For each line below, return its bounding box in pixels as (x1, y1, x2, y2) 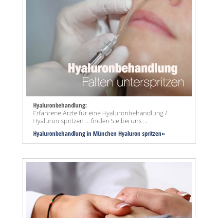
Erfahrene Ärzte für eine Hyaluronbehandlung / (33, 108, 167, 117)
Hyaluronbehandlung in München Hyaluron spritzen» (33, 128, 165, 138)
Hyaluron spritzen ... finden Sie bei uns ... (33, 116, 147, 125)
